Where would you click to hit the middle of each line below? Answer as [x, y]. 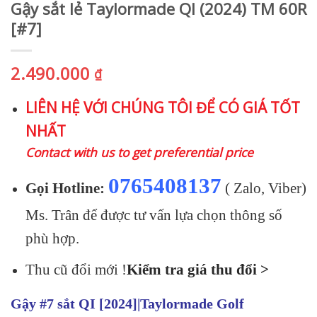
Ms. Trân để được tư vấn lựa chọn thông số [154, 215]
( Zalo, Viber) [264, 189]
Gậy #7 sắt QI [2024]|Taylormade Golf [127, 304]
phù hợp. [52, 239]
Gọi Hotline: [65, 189]
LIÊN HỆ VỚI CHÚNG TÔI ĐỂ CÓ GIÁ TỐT [162, 107]
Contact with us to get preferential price [139, 152]
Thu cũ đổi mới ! [76, 269]
